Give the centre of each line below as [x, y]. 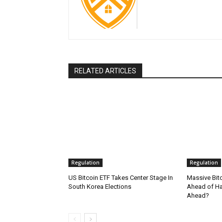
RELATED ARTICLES [105, 71]
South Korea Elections [100, 187]
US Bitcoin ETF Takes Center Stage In [121, 178]
